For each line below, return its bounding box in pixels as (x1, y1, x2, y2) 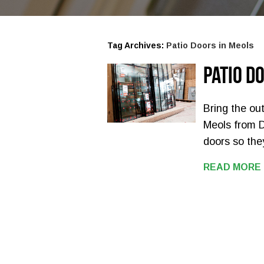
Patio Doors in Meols (166, 41, 254, 50)
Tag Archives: (107, 41, 166, 50)
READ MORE (203, 162, 262, 172)
